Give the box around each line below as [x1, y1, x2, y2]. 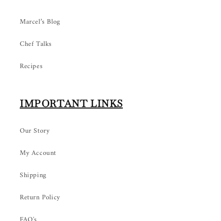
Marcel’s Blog [20, 16, 60, 28]
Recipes [20, 60, 43, 73]
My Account [20, 147, 56, 159]
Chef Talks [20, 38, 52, 50]
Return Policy [20, 191, 60, 204]
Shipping [20, 169, 46, 182]
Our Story [20, 125, 50, 137]
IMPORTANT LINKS [20, 97, 123, 110]
